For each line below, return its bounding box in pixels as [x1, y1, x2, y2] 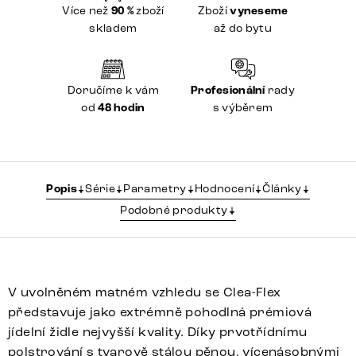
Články [262, 182, 302, 196]
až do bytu [214, 21, 272, 36]
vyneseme [230, 4, 288, 19]
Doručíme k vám [68, 83, 159, 98]
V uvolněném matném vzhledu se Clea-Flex [8, 284, 281, 300]
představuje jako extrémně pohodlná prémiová [8, 304, 312, 320]
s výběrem [212, 101, 273, 115]
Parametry [123, 182, 187, 196]
